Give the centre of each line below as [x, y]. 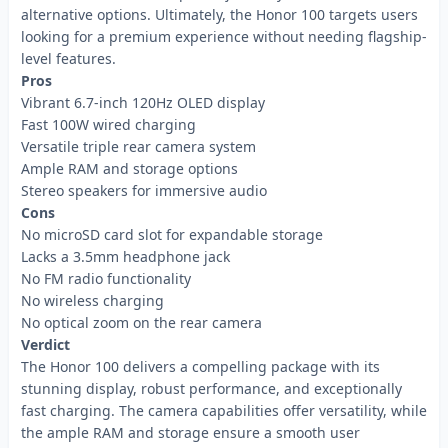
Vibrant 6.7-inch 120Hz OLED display [143, 102]
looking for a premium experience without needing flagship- [224, 36]
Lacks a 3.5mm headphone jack [125, 256]
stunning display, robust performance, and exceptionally [211, 388]
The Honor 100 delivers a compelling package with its [200, 366]
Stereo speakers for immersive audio [144, 190]
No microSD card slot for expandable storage [172, 234]
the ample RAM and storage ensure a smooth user [190, 432]
